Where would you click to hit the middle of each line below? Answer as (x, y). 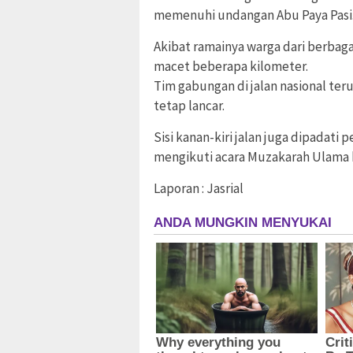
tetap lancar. (189, 105)
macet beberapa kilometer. (231, 66)
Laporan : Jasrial (199, 188)
